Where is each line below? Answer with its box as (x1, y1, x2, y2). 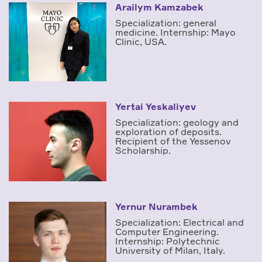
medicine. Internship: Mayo (115, 26, 236, 38)
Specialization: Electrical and (115, 216, 244, 228)
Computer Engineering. (115, 225, 219, 237)
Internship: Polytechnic (115, 235, 220, 247)
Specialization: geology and (115, 116, 239, 129)
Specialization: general (115, 16, 217, 29)
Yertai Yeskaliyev (115, 101, 196, 113)
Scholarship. (115, 144, 171, 157)
